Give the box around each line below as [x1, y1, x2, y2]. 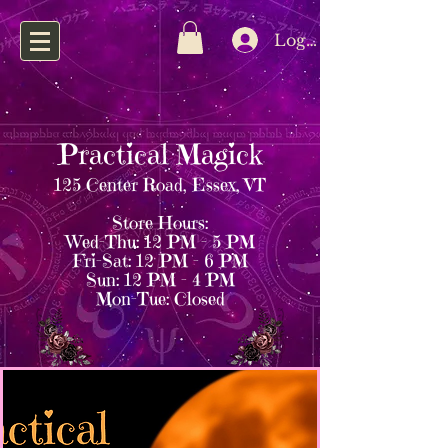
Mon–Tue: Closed [95, 287, 225, 310]
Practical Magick [58, 137, 262, 172]
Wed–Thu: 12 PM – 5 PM [65, 230, 255, 253]
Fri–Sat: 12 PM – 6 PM [72, 249, 248, 272]
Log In [273, 30, 329, 50]
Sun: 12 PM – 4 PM [85, 268, 235, 291]
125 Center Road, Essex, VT [54, 173, 266, 196]
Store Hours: [112, 211, 208, 234]
